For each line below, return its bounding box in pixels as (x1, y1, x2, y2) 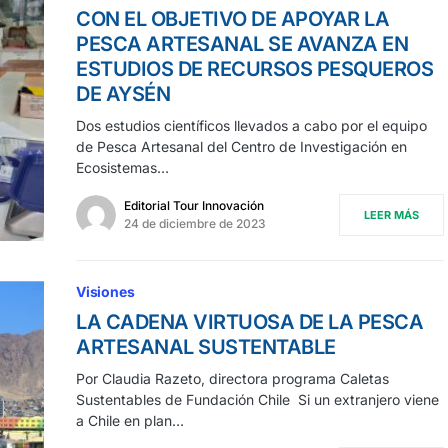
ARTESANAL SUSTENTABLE (76, 335, 336, 360)
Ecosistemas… (76, 159, 169, 177)
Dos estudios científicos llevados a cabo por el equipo (76, 117, 427, 135)
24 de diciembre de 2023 (124, 216, 266, 232)
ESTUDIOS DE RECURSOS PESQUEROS (76, 57, 433, 82)
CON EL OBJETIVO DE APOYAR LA (76, 7, 389, 32)
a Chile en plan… (76, 412, 184, 430)
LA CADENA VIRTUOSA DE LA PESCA (76, 310, 423, 335)
